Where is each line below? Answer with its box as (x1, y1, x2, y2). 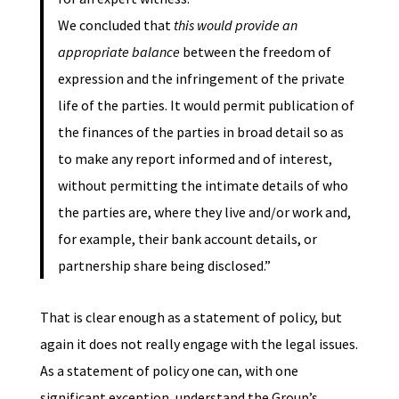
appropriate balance (57, 42, 180, 61)
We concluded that (57, 15, 174, 34)
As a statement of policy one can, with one (39, 361, 298, 379)
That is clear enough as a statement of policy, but (39, 307, 342, 326)
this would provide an (173, 15, 297, 34)
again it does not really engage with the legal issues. (39, 334, 358, 353)
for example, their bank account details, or (57, 229, 317, 248)
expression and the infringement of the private (57, 69, 345, 87)
